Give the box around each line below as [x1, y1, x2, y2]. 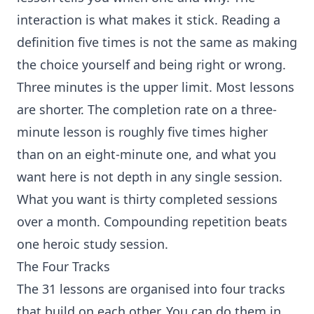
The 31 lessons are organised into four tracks [17, 280, 285, 298]
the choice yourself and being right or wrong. [17, 56, 286, 74]
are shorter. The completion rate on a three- [17, 101, 277, 118]
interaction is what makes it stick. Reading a [17, 11, 280, 29]
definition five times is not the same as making [17, 34, 297, 51]
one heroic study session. [17, 235, 168, 253]
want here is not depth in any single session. [17, 168, 282, 186]
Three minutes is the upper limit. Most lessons [17, 78, 294, 96]
